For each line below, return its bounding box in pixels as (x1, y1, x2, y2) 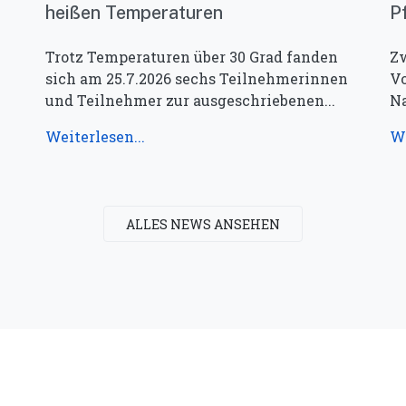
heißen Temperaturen (45, 2, 223, 24)
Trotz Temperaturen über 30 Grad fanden (45, 47, 338, 67)
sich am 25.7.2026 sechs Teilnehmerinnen (45, 69, 348, 89)
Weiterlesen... (45, 127, 145, 147)
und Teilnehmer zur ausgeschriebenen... (45, 91, 335, 111)
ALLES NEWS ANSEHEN (126, 215, 280, 233)
